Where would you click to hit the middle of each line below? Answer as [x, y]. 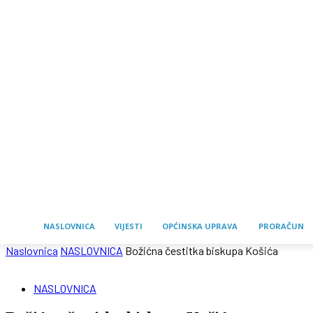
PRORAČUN [281, 226]
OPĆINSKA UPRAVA [200, 226]
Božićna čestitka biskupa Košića [202, 251]
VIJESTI [129, 226]
